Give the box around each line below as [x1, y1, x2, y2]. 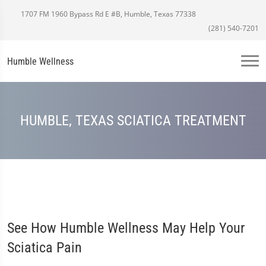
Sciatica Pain [7, 239, 82, 256]
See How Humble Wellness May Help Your [7, 220, 245, 236]
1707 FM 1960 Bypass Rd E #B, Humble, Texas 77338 [19, 9, 196, 19]
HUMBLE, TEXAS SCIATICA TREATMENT [20, 112, 246, 129]
